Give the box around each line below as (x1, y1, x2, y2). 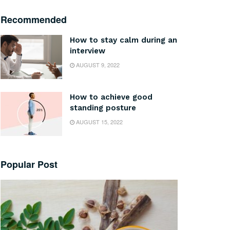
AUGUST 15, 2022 (74, 117, 123, 126)
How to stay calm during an (70, 35, 177, 45)
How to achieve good (70, 92, 152, 102)
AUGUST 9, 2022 (74, 61, 120, 69)
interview (70, 46, 105, 55)
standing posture (70, 103, 136, 112)
